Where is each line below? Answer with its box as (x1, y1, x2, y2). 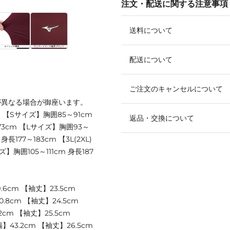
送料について (129, 25, 172, 35)
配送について (129, 54, 172, 64)
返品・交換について (129, 113, 194, 123)
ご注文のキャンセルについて (129, 84, 223, 93)
